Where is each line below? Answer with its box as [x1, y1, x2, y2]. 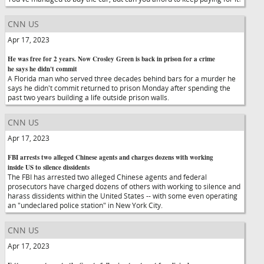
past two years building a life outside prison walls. [8, 93, 169, 102]
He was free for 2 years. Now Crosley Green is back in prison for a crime [8, 54, 215, 64]
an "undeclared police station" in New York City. [8, 200, 163, 210]
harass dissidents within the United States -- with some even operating [8, 191, 237, 200]
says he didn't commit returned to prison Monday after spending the [8, 83, 230, 93]
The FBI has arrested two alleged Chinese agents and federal [8, 172, 207, 181]
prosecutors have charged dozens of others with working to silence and [8, 181, 240, 191]
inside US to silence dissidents [8, 163, 90, 172]
